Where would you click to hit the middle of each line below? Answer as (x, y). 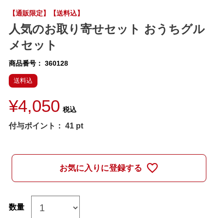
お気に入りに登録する (100, 168)
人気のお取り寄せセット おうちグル (107, 29)
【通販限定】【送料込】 (46, 13)
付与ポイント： (36, 126)
